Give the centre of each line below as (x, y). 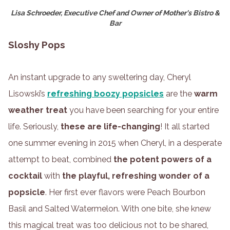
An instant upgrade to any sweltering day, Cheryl (100, 77)
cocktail (25, 176)
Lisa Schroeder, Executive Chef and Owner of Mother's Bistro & (115, 13)
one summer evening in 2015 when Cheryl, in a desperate (115, 143)
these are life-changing (110, 126)
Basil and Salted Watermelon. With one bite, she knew (110, 208)
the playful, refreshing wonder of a (136, 176)
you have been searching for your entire (143, 110)
